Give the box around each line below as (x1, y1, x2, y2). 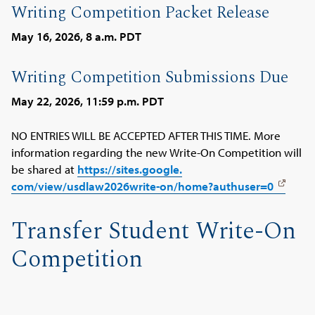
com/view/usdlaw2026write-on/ (11, 178, 179, 193)
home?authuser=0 (178, 178, 274, 193)
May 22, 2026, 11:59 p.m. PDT (11, 94, 165, 109)
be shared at (11, 161, 78, 176)
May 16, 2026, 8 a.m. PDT (11, 28, 142, 44)
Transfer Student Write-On (11, 213, 297, 250)
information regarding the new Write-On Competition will (11, 144, 302, 160)
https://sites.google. (77, 161, 183, 176)
